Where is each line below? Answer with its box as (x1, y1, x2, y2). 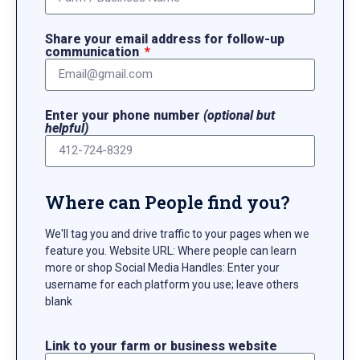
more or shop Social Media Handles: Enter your (45, 260, 280, 274)
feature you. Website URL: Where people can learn (45, 243, 297, 257)
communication (45, 43, 142, 59)
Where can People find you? (45, 190, 289, 214)
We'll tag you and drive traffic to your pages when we (45, 227, 309, 240)
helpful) (45, 120, 88, 136)
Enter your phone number (45, 107, 203, 123)
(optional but (203, 107, 275, 123)
